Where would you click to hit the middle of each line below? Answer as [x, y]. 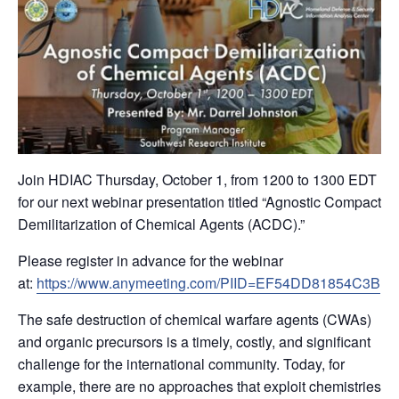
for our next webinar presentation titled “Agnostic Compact [199, 202]
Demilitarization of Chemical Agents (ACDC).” [161, 224]
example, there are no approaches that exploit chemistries [199, 387]
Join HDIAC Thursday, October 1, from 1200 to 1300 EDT [197, 180]
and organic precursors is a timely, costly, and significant [194, 342]
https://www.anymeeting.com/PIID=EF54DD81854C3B [208, 283]
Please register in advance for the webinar [151, 261]
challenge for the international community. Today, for [181, 364]
